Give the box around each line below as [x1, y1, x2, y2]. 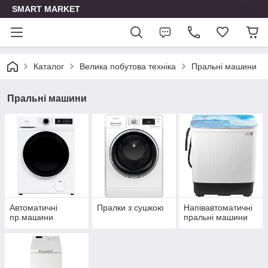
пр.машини [10, 212, 53, 223]
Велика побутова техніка [80, 62, 176, 71]
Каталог [33, 62, 64, 71]
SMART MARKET [12, 4, 80, 14]
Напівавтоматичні [184, 203, 253, 213]
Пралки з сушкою [96, 203, 164, 213]
